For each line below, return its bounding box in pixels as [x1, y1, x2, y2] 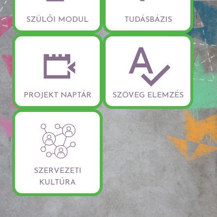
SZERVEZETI [33, 167, 81, 175]
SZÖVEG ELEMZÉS [112, 91, 184, 99]
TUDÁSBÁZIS [124, 15, 172, 24]
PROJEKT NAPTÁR [23, 91, 92, 99]
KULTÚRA [39, 178, 76, 186]
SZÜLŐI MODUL [26, 15, 89, 24]
